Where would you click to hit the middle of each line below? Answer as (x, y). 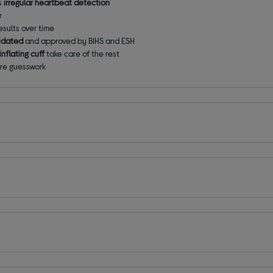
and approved (51, 41)
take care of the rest (83, 54)
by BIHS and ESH (106, 41)
